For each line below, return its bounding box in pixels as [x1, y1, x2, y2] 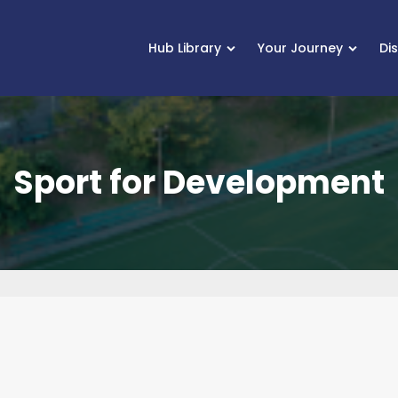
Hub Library [148, 38, 222, 57]
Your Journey [258, 38, 344, 57]
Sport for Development [13, 159, 385, 205]
